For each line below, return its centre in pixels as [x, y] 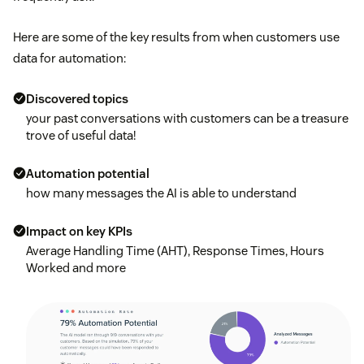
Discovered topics [77, 99]
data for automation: [69, 58]
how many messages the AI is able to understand [161, 193]
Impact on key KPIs [79, 232]
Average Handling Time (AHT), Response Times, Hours [175, 251]
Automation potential [88, 174]
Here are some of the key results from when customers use [176, 37]
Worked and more [76, 268]
